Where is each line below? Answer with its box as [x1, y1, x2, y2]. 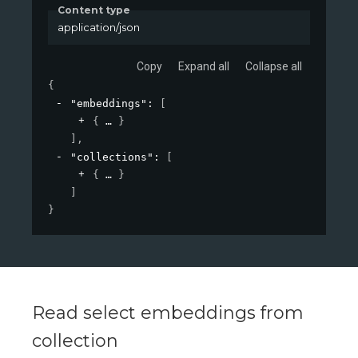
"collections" [70, 150, 153, 163]
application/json [57, 21, 140, 34]
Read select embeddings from [32, 301, 304, 324]
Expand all [178, 59, 229, 73]
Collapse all [245, 59, 302, 73]
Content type [58, 4, 130, 17]
